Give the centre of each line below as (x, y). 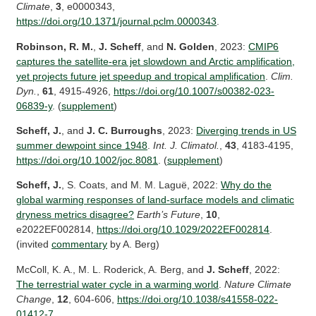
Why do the (247, 185)
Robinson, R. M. (55, 46)
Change (34, 299)
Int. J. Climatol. (187, 145)
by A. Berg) (134, 244)
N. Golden (191, 46)
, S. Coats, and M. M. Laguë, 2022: (141, 185)
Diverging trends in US (247, 130)
